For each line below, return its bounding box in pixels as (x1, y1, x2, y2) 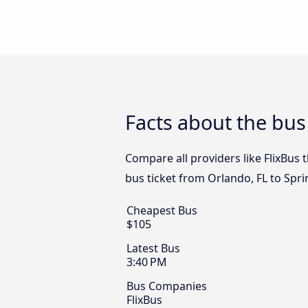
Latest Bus (126, 241, 180, 256)
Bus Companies (126, 278, 207, 294)
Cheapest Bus (126, 203, 197, 219)
